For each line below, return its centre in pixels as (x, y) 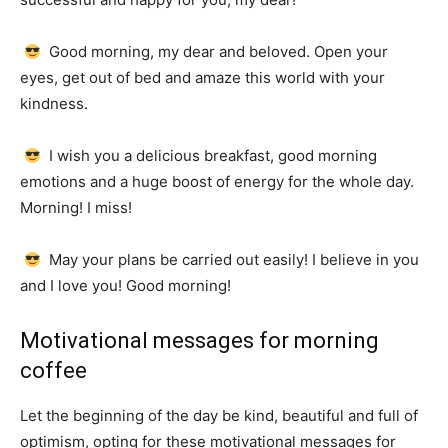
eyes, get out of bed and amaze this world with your (202, 77)
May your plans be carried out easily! (179, 259)
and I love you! (73, 285)
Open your (351, 51)
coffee (53, 370)
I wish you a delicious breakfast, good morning (211, 155)
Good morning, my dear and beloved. (180, 51)
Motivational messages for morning (199, 340)
